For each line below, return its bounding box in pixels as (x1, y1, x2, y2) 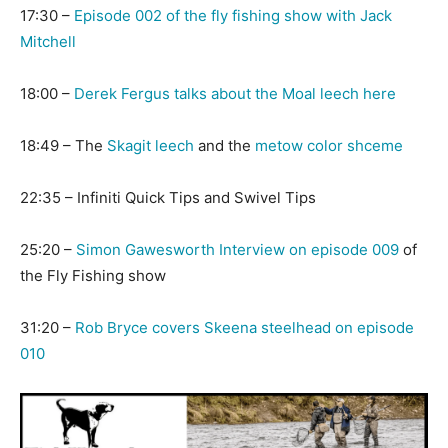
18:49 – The (20, 136, 107, 155)
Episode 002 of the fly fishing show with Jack (74, 6, 392, 25)
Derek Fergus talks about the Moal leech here (74, 84, 396, 103)
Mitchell (20, 32, 76, 51)
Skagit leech (107, 136, 194, 155)
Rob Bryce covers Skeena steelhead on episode (75, 318, 414, 337)
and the (194, 136, 255, 155)
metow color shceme (255, 136, 403, 155)
